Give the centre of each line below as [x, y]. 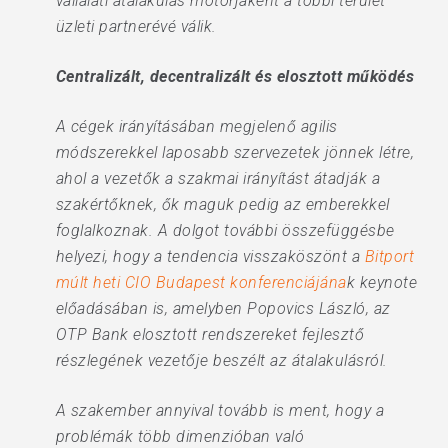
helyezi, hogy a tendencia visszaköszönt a [210, 256]
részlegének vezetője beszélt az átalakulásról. [221, 360]
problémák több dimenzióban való [180, 436]
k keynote [382, 282]
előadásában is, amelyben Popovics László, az [223, 308]
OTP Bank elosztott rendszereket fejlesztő [210, 334]
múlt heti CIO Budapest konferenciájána [201, 282]
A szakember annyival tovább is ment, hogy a [220, 410]
